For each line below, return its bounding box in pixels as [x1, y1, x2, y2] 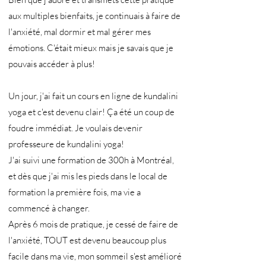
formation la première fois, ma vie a [8, 186, 141, 198]
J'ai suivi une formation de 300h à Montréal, [8, 154, 174, 166]
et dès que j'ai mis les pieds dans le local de [8, 170, 167, 182]
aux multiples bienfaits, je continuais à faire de [8, 10, 180, 21]
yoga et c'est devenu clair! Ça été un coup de [8, 106, 175, 118]
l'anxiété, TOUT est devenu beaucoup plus [8, 235, 166, 246]
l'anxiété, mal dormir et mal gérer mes [8, 26, 151, 37]
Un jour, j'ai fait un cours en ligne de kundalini [8, 90, 178, 102]
